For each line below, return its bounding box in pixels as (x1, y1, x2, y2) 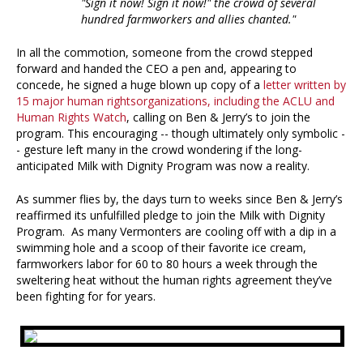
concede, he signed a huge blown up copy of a (16, 77, 263, 93)
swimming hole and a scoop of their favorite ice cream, (16, 240, 306, 256)
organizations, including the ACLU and (136, 93, 335, 109)
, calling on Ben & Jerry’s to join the (126, 109, 310, 126)
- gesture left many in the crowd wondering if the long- (16, 142, 302, 158)
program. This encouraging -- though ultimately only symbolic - (16, 126, 345, 142)
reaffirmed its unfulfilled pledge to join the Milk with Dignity (16, 207, 325, 224)
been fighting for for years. (16, 288, 156, 305)
